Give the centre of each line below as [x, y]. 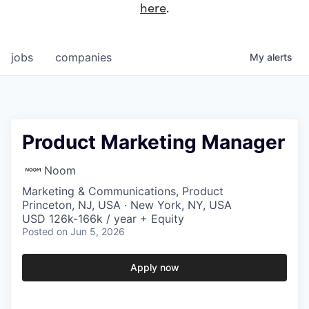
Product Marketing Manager [153, 142]
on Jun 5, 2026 [91, 232]
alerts [280, 57]
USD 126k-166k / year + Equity [103, 219]
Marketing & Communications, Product [123, 191]
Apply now [154, 268]
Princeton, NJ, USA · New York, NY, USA [127, 205]
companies [83, 58]
